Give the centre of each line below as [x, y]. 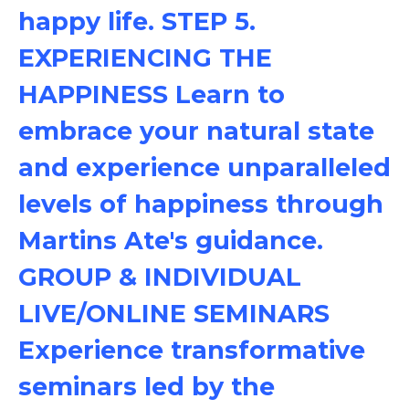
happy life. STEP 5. [137, 21]
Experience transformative [192, 350]
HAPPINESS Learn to [152, 94]
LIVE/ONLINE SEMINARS [174, 314]
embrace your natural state [196, 131]
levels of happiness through [201, 204]
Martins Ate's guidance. [171, 241]
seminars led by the [147, 387]
